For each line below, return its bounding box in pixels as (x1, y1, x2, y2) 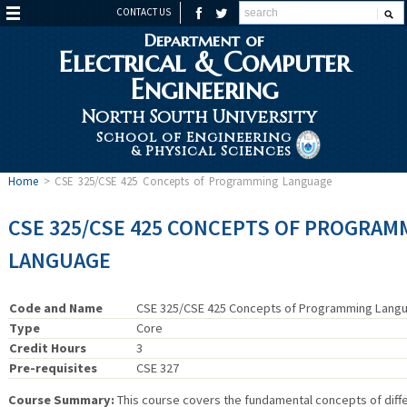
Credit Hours (8, 340, 86, 356)
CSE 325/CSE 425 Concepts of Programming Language (55, 174, 333, 188)
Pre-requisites (8, 360, 97, 376)
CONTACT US (116, 5, 171, 18)
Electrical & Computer (57, 45, 350, 80)
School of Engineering (96, 127, 293, 147)
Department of (144, 29, 263, 51)
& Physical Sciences (131, 141, 293, 161)
